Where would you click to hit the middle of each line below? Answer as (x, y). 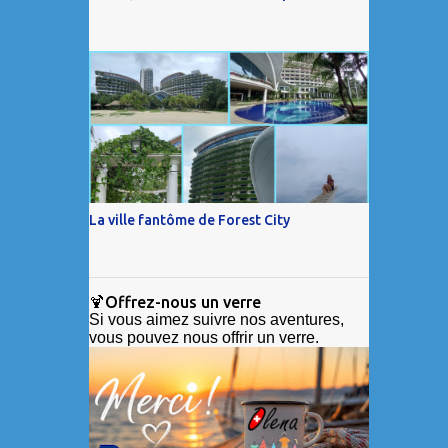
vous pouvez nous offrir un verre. (203, 337)
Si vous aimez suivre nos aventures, (216, 319)
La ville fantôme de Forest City (189, 219)
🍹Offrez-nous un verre (174, 301)
